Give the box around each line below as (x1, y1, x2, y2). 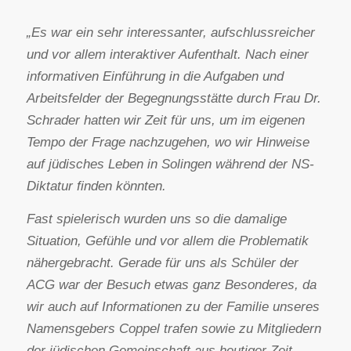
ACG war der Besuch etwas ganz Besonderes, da (26, 277, 317, 293)
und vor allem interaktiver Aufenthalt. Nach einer (26, 46, 309, 62)
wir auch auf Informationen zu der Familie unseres (26, 299, 320, 315)
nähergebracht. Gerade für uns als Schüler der (26, 255, 299, 271)
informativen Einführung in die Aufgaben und (26, 68, 284, 84)
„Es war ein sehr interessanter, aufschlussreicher (26, 24, 315, 40)
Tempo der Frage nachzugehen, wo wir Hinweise (26, 134, 309, 150)
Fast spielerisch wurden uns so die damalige (26, 212, 287, 227)
